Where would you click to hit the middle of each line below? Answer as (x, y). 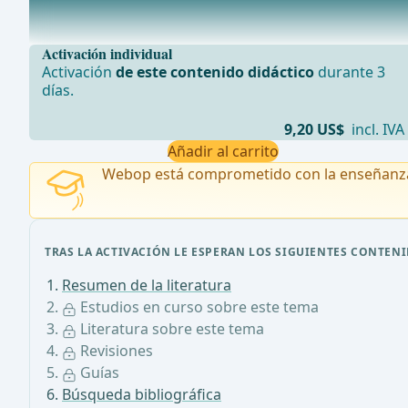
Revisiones (115, 351)
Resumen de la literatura (147, 286)
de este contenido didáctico (215, 72)
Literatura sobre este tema (170, 329)
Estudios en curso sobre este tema (198, 307)
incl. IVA (377, 130)
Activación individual (107, 54)
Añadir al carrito (224, 152)
